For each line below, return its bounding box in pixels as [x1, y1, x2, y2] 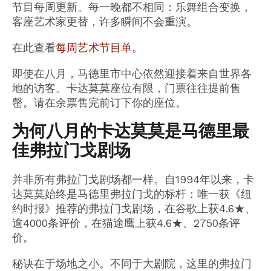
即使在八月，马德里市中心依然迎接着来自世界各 [12, 67, 252, 80]
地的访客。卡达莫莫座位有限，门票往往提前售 [12, 82, 241, 95]
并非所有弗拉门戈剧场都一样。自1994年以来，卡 [12, 172, 254, 186]
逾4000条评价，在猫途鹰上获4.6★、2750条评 [12, 216, 240, 229]
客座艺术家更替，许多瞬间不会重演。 [12, 15, 197, 28]
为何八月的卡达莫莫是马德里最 [12, 121, 249, 142]
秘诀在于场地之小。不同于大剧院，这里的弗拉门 [12, 256, 252, 270]
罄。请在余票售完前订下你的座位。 [12, 96, 186, 109]
